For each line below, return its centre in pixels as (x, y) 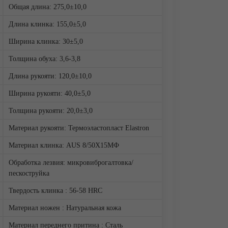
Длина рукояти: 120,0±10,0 (50, 76)
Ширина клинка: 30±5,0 (46, 41)
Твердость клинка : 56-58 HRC (55, 191)
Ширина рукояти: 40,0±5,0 (49, 93)
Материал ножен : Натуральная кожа (65, 208)
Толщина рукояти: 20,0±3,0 (50, 111)
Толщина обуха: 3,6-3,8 (44, 59)
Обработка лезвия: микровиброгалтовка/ (71, 163)
